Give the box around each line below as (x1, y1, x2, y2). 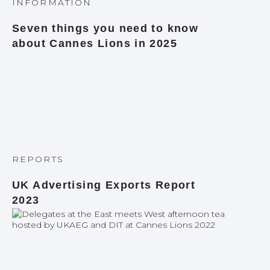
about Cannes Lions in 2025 (12, 37, 178, 49)
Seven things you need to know (12, 22, 199, 34)
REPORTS (12, 154, 64, 165)
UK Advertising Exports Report (12, 179, 196, 191)
